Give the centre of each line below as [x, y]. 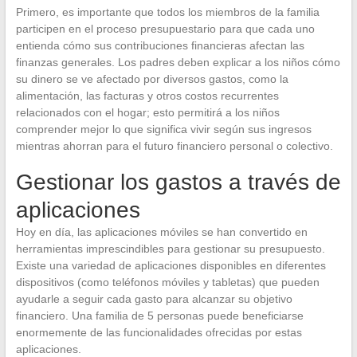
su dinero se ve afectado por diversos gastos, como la [152, 79]
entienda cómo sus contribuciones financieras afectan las [160, 45]
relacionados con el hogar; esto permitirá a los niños [147, 112]
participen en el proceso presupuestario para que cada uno [165, 29]
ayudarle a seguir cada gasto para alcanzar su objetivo [154, 299]
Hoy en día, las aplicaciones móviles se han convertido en [161, 232]
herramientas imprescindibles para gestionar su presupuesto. [170, 249]
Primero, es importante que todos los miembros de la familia [167, 12]
